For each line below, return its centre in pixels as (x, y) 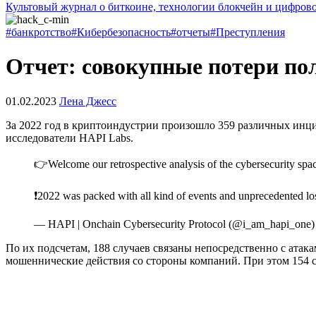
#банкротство (38, 32)
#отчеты (190, 32)
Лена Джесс (88, 101)
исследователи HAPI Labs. (69, 138)
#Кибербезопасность (121, 32)
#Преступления (248, 32)
